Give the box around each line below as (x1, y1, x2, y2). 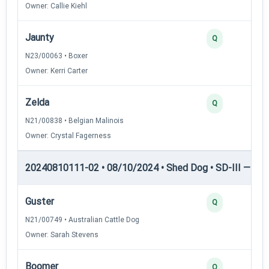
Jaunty (25, 31, 54, 43)
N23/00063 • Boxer (25, 51, 88, 60)
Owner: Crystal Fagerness (25, 131, 111, 140)
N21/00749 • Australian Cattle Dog (25, 215, 139, 224)
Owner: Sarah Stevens (25, 230, 98, 239)
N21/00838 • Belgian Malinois (25, 116, 124, 125)
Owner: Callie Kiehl (25, 1, 87, 10)
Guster (25, 195, 54, 207)
